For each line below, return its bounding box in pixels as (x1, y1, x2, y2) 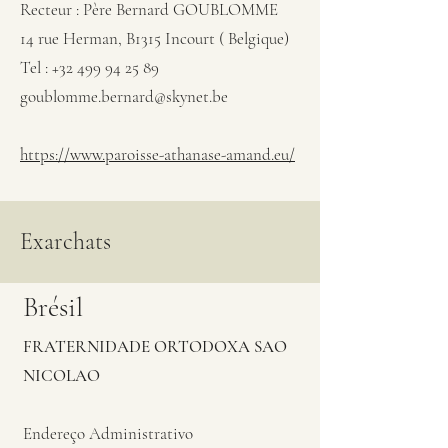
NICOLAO (23, 365, 100, 386)
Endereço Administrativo (23, 423, 193, 444)
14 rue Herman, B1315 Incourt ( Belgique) (20, 28, 289, 49)
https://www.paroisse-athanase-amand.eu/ (20, 144, 295, 165)
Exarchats (20, 227, 111, 256)
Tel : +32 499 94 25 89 (20, 57, 159, 78)
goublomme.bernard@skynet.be (20, 86, 228, 107)
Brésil (23, 290, 83, 324)
